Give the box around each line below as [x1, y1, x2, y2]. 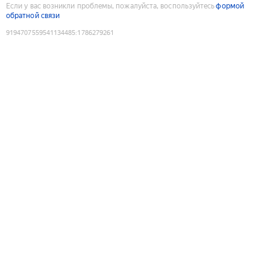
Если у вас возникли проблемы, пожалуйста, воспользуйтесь [6, 1, 215, 10]
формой [216, 1, 244, 10]
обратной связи [6, 11, 60, 20]
